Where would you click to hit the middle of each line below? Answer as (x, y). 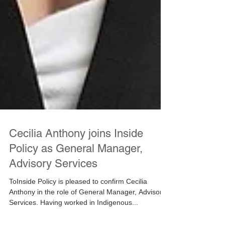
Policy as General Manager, (76, 171)
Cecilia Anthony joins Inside (76, 155)
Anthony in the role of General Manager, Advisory (87, 214)
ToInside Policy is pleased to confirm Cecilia (78, 203)
